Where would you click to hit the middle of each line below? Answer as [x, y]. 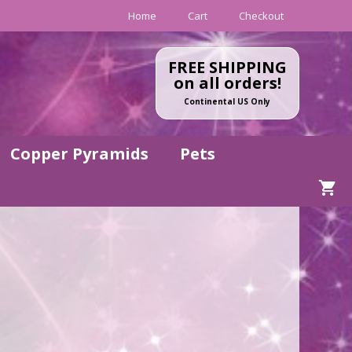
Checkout [261, 16]
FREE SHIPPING [227, 67]
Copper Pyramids [79, 154]
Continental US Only [227, 101]
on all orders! [227, 83]
